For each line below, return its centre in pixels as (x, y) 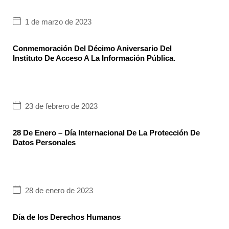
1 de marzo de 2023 (58, 22)
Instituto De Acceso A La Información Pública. (94, 58)
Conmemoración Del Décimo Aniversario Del (92, 48)
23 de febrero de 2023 (61, 106)
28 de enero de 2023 (59, 191)
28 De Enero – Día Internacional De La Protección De (106, 132)
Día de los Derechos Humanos (67, 217)
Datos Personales (44, 142)
